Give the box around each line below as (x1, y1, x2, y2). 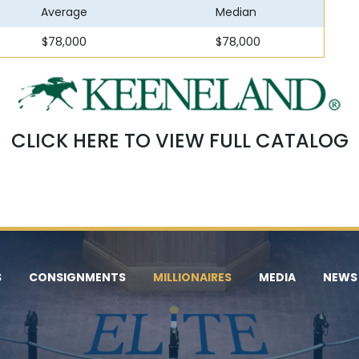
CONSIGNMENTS (29, 269, 126, 285)
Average (40, 4, 87, 20)
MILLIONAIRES (153, 269, 232, 285)
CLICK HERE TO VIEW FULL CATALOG (10, 127, 349, 154)
